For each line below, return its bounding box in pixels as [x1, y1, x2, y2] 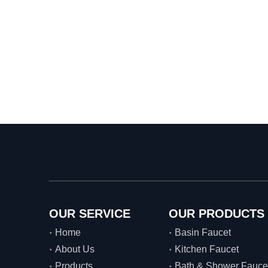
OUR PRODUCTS [169, 207, 264, 221]
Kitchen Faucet [175, 244, 239, 255]
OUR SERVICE [49, 207, 130, 221]
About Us [55, 244, 95, 255]
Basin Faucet [175, 227, 231, 238]
